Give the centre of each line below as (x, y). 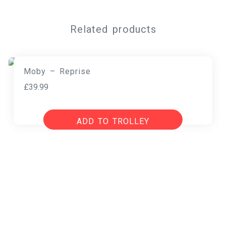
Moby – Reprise (57, 71)
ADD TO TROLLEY (113, 121)
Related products (113, 29)
